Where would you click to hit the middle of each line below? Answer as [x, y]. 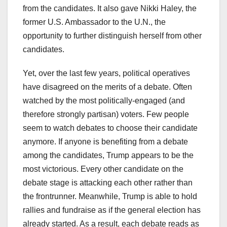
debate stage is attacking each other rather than [108, 183]
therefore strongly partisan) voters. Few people [106, 115]
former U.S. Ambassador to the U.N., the [94, 22]
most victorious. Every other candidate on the [103, 169]
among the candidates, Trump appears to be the [108, 156]
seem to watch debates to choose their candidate [110, 128]
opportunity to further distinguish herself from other [112, 36]
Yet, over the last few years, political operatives [106, 73]
